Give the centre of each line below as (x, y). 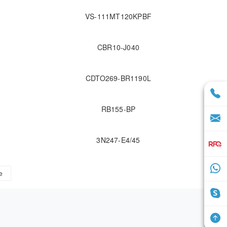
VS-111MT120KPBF (118, 16)
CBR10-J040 (118, 47)
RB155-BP (118, 109)
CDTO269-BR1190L (118, 78)
